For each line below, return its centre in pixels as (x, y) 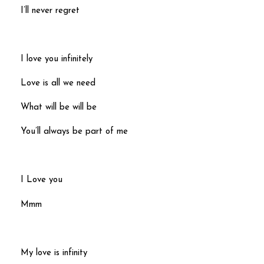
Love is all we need (58, 84)
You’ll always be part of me (74, 132)
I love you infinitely (57, 60)
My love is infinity (54, 253)
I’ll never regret (50, 11)
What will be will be (59, 108)
